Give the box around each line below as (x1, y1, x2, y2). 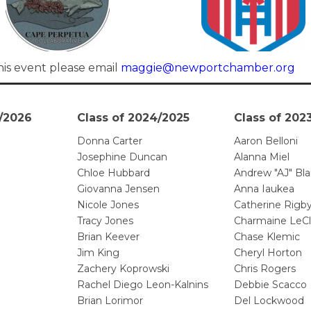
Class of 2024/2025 (77, 111, 190, 125)
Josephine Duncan (77, 151, 167, 164)
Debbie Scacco (234, 278, 307, 292)
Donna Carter (77, 135, 142, 148)
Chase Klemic (234, 230, 300, 244)
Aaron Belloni (234, 135, 298, 148)
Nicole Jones (77, 199, 139, 212)
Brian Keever (77, 230, 140, 244)
